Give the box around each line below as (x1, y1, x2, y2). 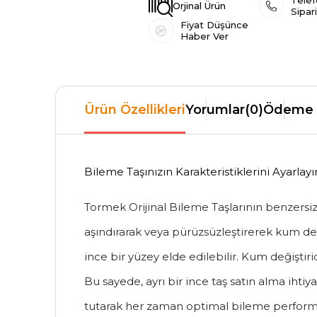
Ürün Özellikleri (84, 101, 186, 117)
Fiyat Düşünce (180, 19, 249, 31)
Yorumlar (185, 101, 246, 117)
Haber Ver (180, 30, 229, 42)
